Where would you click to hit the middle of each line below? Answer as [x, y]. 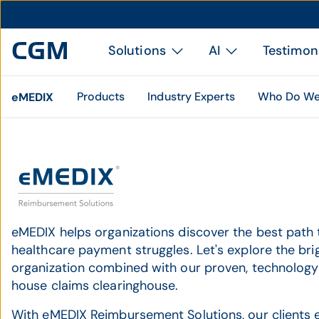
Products [101, 96]
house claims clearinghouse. [95, 286]
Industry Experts [191, 96]
